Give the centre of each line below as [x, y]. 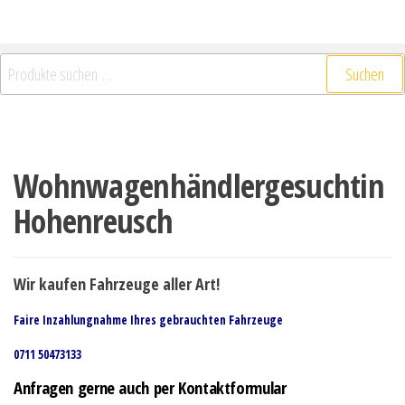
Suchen [365, 74]
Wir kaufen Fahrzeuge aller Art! [117, 284]
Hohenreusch [94, 221]
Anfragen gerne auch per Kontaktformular [150, 387]
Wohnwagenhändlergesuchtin [199, 186]
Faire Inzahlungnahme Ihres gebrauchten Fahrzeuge [148, 320]
